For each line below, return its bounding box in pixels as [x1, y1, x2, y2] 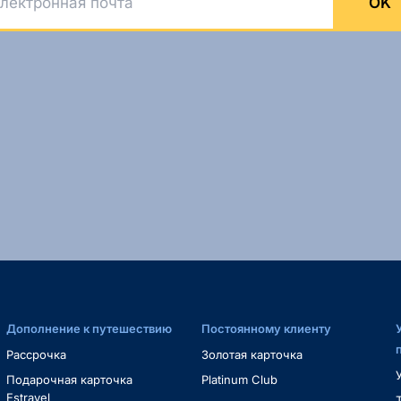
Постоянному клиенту [200, 321, 331, 336]
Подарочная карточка [6, 372, 133, 387]
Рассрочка [6, 347, 67, 362]
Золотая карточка [200, 347, 303, 362]
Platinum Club [200, 372, 277, 387]
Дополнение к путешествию [6, 321, 173, 336]
